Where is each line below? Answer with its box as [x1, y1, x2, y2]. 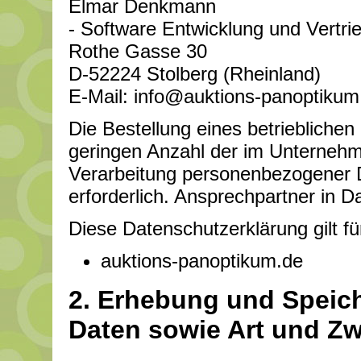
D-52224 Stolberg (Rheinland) [68, 63, 321, 85]
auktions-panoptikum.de [101, 250, 303, 272]
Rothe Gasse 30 [68, 40, 207, 63]
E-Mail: [68, 85, 134, 108]
